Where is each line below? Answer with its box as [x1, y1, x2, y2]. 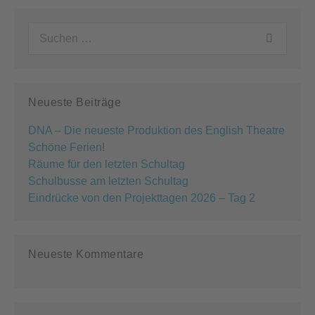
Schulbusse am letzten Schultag [28, 174, 188, 187]
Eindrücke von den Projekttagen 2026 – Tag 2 [28, 191, 255, 204]
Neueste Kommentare [28, 247, 143, 260]
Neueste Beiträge [28, 96, 121, 108]
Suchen [27, 23, 66, 36]
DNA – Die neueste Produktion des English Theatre [28, 124, 285, 136]
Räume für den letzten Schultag [28, 157, 185, 170]
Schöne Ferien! [28, 141, 105, 153]
